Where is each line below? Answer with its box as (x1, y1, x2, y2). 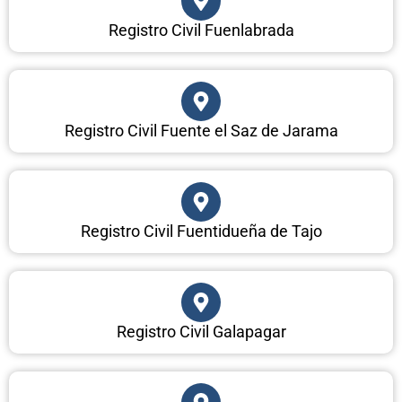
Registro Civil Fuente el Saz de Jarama (64, 121, 338, 141)
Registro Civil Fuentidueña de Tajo (80, 222, 322, 241)
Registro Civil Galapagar (116, 322, 286, 342)
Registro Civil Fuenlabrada (108, 21, 294, 40)
